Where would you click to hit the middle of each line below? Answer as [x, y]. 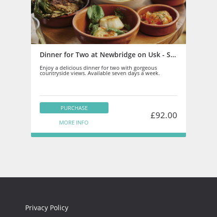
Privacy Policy [47, 208]
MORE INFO [74, 122]
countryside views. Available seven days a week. [100, 73]
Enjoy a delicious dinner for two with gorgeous [98, 67]
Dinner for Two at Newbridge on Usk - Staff [173, 55]
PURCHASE [74, 108]
